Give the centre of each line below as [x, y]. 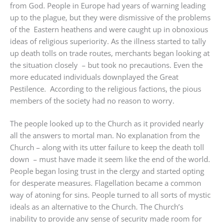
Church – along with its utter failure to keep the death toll [107, 147]
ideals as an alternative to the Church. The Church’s [97, 207]
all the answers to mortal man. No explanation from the [105, 136]
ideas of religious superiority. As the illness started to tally [108, 41]
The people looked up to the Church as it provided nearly [107, 124]
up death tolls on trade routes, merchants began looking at [110, 53]
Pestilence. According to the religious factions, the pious [106, 88]
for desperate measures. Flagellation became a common [106, 183]
